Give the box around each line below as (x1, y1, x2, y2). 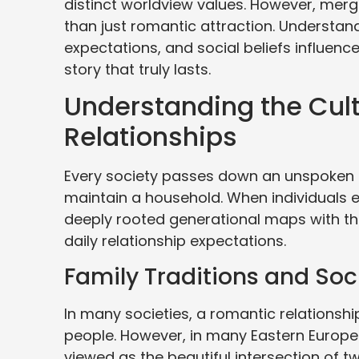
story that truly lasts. (64, 59, 211, 80)
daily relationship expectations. (64, 231, 286, 252)
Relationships (64, 119, 237, 155)
